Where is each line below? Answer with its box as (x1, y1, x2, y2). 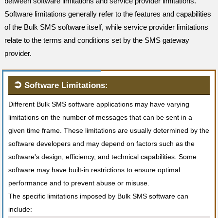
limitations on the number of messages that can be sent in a (8, 113, 193, 121)
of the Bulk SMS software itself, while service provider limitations (4, 23, 209, 31)
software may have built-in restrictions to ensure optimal (8, 166, 181, 174)
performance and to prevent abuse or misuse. (8, 179, 150, 187)
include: (8, 205, 33, 213)
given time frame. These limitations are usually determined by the (8, 127, 210, 134)
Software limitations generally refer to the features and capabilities (4, 10, 212, 18)
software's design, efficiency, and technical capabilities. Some (8, 153, 197, 161)
